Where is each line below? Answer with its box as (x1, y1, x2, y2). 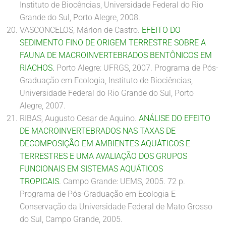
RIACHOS (20, 63, 52, 73)
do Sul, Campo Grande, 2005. (20, 214, 123, 224)
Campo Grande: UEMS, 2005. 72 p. (63, 177, 185, 186)
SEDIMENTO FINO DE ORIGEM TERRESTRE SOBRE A (20, 38, 206, 47)
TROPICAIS (20, 177, 59, 186)
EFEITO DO (142, 25, 181, 35)
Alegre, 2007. (20, 101, 66, 110)
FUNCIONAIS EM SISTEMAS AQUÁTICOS (20, 164, 163, 174)
